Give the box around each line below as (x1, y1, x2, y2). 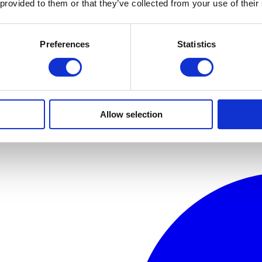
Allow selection (99, 109, 163, 119)
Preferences (40, 39, 90, 49)
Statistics (177, 39, 216, 49)
